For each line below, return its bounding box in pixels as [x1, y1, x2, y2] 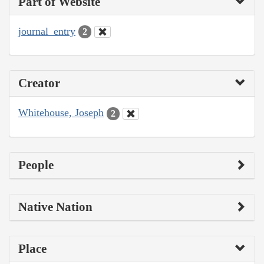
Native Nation [18, 199, 93, 214]
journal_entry [18, 25, 75, 37]
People [18, 157, 54, 172]
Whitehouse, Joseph [18, 107, 104, 119]
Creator [18, 76, 60, 91]
